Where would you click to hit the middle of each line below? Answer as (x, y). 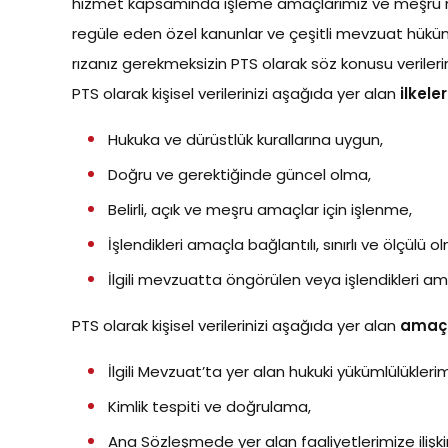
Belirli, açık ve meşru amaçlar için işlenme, (260, 209)
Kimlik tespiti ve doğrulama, (209, 406)
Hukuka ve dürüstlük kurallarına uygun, (245, 139)
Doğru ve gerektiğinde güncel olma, (239, 174)
